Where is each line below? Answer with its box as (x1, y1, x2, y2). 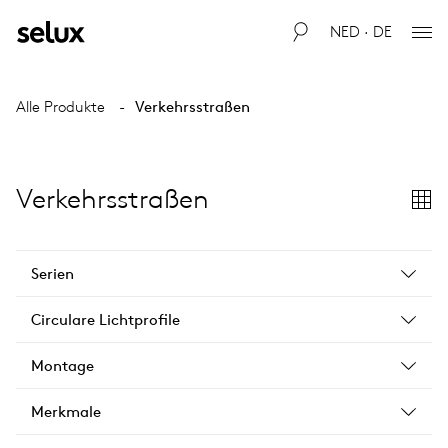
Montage (31, 356, 94, 375)
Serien (31, 264, 74, 283)
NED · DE (330, 22, 392, 41)
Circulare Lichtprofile (31, 310, 180, 329)
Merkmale (31, 402, 101, 421)
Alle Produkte (16, 97, 105, 116)
